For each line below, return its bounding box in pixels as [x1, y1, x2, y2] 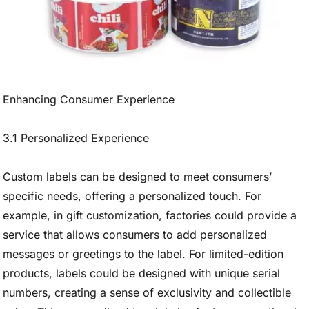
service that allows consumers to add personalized [3, 228, 267, 241]
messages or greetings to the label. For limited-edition [3, 247, 283, 261]
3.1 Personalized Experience [3, 131, 149, 145]
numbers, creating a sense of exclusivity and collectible [3, 286, 291, 299]
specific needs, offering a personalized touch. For [3, 189, 261, 203]
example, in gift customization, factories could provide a [3, 208, 297, 222]
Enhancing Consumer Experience [3, 92, 175, 106]
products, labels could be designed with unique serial [3, 266, 280, 280]
